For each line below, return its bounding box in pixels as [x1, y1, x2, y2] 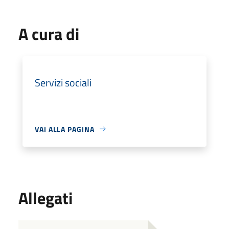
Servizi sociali [35, 74, 91, 90]
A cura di [18, 21, 79, 46]
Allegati [18, 185, 73, 210]
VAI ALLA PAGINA [35, 123, 95, 134]
